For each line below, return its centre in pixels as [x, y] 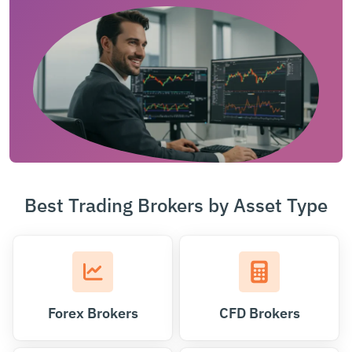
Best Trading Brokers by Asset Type [176, 205]
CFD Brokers [259, 313]
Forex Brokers [93, 313]
